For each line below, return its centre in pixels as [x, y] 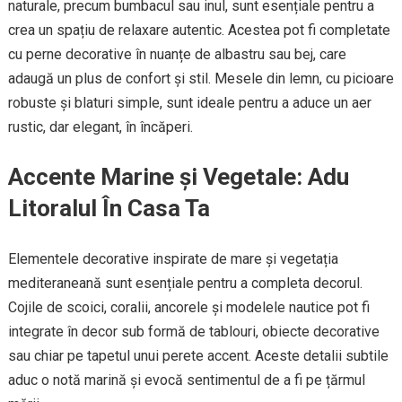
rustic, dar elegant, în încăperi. [100, 127]
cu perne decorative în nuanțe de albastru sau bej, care [177, 55]
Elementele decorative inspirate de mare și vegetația [173, 259]
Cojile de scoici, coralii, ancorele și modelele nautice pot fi [188, 308]
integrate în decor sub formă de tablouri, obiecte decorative [193, 332]
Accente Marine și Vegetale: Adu [178, 177]
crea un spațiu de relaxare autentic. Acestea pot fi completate [199, 31]
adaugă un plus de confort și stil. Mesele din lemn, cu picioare [201, 79]
